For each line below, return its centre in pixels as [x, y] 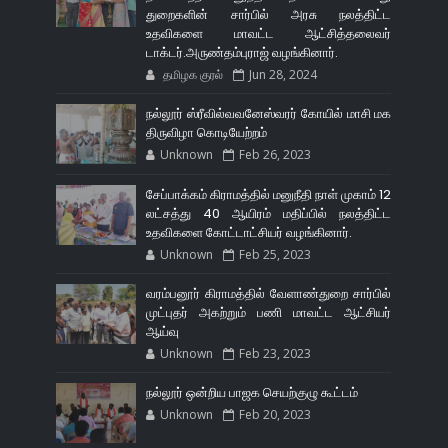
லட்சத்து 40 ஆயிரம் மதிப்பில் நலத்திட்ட [269, 214]
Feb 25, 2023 [275, 255]
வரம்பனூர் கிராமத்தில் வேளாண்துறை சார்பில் [269, 294]
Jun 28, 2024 [283, 75]
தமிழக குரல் [192, 75]
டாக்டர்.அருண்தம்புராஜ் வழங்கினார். [242, 53]
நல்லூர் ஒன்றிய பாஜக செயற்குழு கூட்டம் [252, 393]
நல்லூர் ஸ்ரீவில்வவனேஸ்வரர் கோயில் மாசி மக [269, 114]
